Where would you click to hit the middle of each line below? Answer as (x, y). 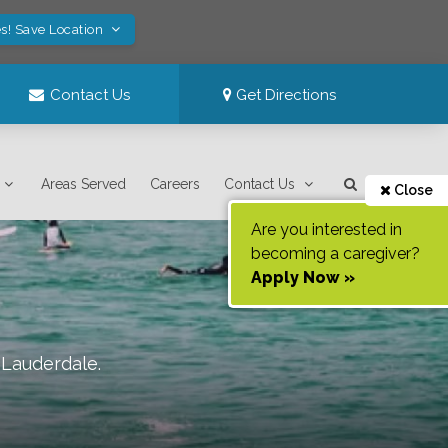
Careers (175, 184)
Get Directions (284, 95)
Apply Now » (303, 277)
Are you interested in (326, 229)
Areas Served (84, 184)
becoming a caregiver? (335, 253)
